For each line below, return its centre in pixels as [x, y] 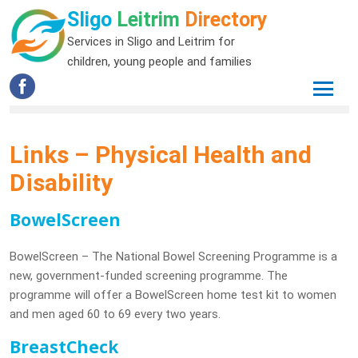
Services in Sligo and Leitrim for [151, 42]
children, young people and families [159, 62]
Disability [61, 183]
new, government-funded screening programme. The [148, 276]
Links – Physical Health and [160, 155]
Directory [226, 20]
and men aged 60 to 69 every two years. [115, 314]
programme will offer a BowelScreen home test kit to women [173, 295]
